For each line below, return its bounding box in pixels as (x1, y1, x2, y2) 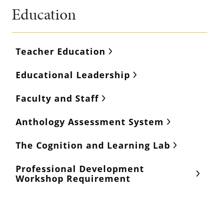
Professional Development (16, 163, 144, 175)
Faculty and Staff (16, 92, 99, 104)
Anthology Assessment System (16, 116, 164, 128)
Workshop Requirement (16, 173, 131, 184)
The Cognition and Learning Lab (16, 139, 170, 151)
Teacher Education (16, 45, 106, 57)
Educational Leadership (16, 69, 130, 81)
